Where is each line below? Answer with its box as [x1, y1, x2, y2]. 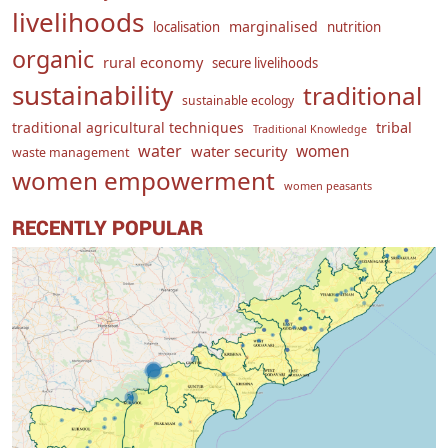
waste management [12, 144, 129, 161]
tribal [376, 118, 412, 137]
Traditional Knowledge [253, 122, 367, 136]
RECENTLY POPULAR [12, 214, 203, 240]
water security [191, 141, 287, 161]
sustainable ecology [182, 92, 294, 109]
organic [12, 43, 94, 75]
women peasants [284, 178, 372, 193]
